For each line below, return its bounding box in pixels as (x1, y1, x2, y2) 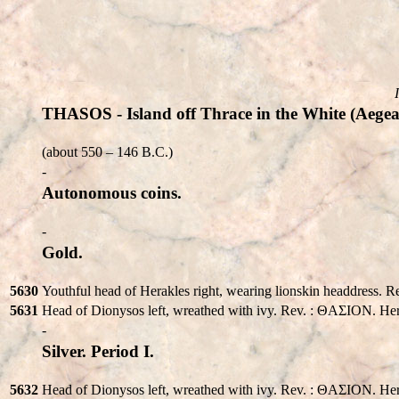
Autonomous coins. (42, 183, 182, 202)
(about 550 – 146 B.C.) (42, 143, 173, 159)
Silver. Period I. (42, 341, 154, 361)
